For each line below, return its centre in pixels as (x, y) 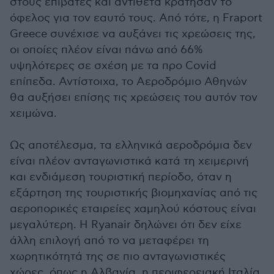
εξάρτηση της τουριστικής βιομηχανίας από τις (134, 193)
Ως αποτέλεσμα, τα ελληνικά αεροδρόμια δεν (131, 145)
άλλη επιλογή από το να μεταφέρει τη (109, 241)
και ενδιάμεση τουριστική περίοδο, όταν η (121, 177)
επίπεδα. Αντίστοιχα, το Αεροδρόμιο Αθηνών (128, 82)
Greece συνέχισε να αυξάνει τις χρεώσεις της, (133, 34)
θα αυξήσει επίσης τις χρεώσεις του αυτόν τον (134, 98)
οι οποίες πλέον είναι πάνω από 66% (106, 50)
